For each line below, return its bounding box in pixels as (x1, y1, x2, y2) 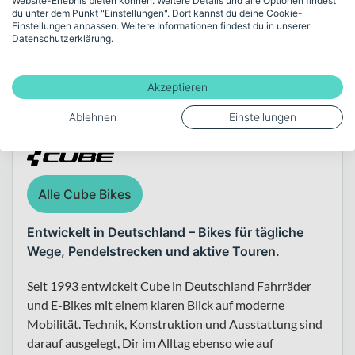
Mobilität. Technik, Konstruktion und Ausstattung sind (27, 315, 323, 331)
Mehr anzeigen (141, 18, 214, 32)
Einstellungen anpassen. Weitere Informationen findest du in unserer (12, 20, 310, 32)
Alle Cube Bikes (38, 185, 132, 202)
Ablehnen (69, 111, 116, 124)
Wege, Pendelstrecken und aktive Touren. (27, 242, 280, 259)
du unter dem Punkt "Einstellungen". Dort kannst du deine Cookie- (12, 7, 303, 19)
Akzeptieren (147, 81, 208, 94)
